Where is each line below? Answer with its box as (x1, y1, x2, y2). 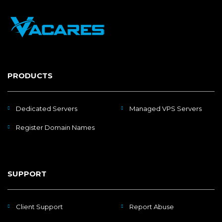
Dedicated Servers (16, 104, 77, 112)
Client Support (16, 202, 63, 211)
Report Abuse (129, 202, 174, 211)
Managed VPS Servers (129, 104, 202, 112)
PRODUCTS (7, 70, 53, 80)
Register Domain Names (16, 123, 95, 131)
